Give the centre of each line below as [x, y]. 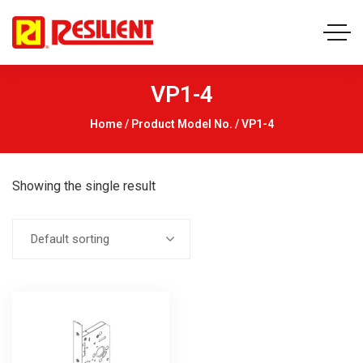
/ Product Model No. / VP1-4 [198, 124]
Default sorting [70, 239]
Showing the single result [84, 186]
